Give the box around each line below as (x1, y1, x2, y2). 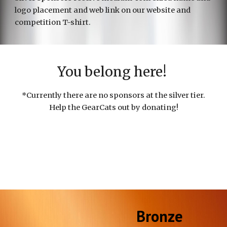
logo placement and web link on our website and (15, 6, 191, 15)
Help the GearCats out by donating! (49, 103, 178, 112)
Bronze (136, 206, 183, 226)
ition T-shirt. (43, 18, 91, 27)
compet (15, 18, 44, 27)
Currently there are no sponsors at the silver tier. (26, 91, 205, 100)
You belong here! (57, 63, 170, 80)
